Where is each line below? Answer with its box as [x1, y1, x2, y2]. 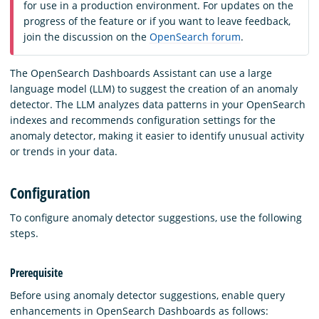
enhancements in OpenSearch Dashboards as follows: [10, 303, 268, 318]
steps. [10, 226, 38, 240]
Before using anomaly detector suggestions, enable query [10, 288, 285, 302]
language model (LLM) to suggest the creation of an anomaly [10, 82, 298, 96]
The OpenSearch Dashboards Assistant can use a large [10, 66, 272, 80]
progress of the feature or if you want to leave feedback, [23, 14, 291, 28]
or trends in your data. [10, 145, 117, 159]
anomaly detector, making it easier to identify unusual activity [10, 129, 304, 143]
